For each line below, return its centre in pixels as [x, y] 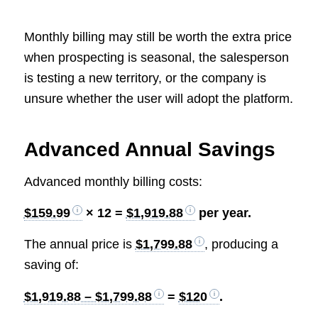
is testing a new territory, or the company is [145, 78]
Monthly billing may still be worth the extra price [158, 37]
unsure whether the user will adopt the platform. [158, 99]
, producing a [241, 245]
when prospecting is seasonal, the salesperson [156, 58]
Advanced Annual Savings [149, 150]
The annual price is [79, 245]
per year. [223, 213]
